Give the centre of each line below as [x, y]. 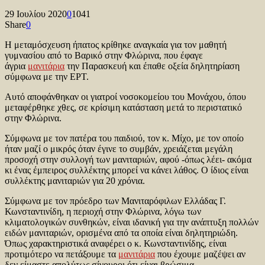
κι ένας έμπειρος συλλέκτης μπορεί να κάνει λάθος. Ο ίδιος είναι [127, 170]
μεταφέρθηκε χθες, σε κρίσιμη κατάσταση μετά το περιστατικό [123, 107]
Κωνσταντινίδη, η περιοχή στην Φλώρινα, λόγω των [103, 211]
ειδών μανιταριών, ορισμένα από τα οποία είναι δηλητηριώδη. [121, 232]
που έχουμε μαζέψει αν [200, 254]
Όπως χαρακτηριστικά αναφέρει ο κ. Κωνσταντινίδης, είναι [116, 243]
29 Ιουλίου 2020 [36, 14]
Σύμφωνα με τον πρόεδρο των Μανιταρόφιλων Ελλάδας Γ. [115, 201]
